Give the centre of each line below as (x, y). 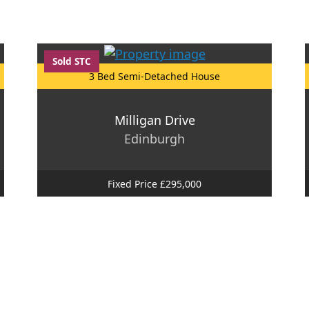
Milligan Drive (154, 120)
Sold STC (72, 61)
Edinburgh (154, 138)
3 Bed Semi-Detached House (154, 76)
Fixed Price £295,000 (154, 183)
